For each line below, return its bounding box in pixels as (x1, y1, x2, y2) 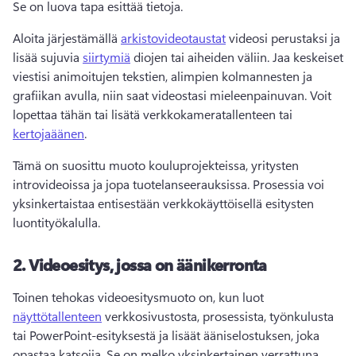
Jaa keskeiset (273, 48, 343, 65)
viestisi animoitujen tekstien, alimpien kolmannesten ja (13, 68, 312, 84)
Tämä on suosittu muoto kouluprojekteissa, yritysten (13, 157, 299, 173)
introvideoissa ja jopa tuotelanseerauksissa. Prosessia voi (13, 176, 324, 192)
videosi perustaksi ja (226, 29, 340, 46)
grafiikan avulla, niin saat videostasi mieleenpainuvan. (13, 87, 310, 103)
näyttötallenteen (13, 308, 102, 324)
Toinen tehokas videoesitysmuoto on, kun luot (13, 288, 267, 305)
